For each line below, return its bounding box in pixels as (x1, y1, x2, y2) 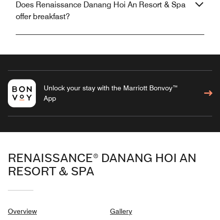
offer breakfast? (16, 11, 70, 21)
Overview (8, 207, 37, 215)
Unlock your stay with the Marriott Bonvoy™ (43, 83, 178, 92)
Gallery (110, 207, 132, 215)
